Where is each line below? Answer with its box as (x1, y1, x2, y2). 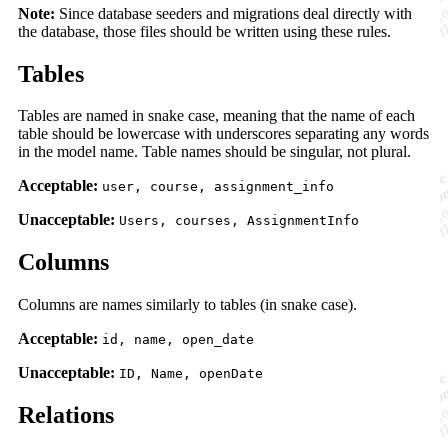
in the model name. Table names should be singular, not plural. (18, 143, 411, 161)
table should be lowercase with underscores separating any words (18, 125, 429, 143)
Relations (18, 402, 114, 429)
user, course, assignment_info (102, 179, 334, 195)
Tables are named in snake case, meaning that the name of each (18, 107, 415, 125)
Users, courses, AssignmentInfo (119, 213, 359, 229)
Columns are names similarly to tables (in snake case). (18, 296, 357, 314)
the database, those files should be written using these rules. (18, 22, 391, 40)
